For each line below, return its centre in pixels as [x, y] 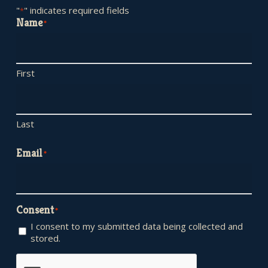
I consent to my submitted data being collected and [136, 226]
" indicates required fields [76, 10]
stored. [45, 238]
